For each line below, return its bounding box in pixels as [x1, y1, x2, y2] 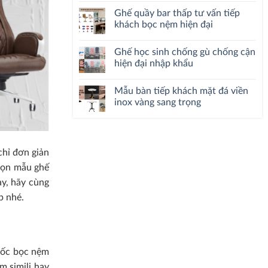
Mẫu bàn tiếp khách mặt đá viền [114, 86, 248, 96]
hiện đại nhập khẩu [114, 59, 193, 68]
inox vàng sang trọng [114, 98, 201, 107]
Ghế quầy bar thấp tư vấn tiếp [114, 8, 240, 18]
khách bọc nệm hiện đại [114, 20, 213, 29]
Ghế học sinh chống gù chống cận [114, 47, 255, 57]
